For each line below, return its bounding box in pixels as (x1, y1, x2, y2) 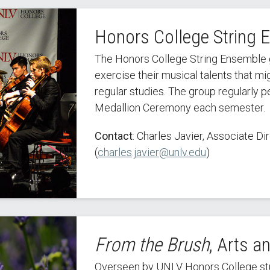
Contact (94, 129, 133, 142)
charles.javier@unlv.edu (97, 145, 206, 159)
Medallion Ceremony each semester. (94, 101, 265, 114)
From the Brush (94, 233, 209, 256)
